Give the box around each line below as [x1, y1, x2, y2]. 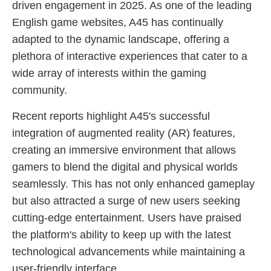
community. [12, 84, 67, 96]
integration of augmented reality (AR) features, [12, 127, 235, 139]
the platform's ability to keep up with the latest [12, 229, 231, 241]
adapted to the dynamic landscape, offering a [12, 33, 229, 45]
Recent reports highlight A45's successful [12, 110, 210, 122]
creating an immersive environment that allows [12, 144, 236, 156]
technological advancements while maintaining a [12, 246, 245, 258]
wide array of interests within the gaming [12, 67, 206, 79]
